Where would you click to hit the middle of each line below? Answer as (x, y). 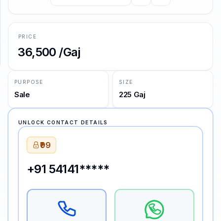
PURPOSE (29, 82)
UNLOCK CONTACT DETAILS (63, 122)
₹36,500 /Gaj (49, 52)
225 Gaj (132, 94)
